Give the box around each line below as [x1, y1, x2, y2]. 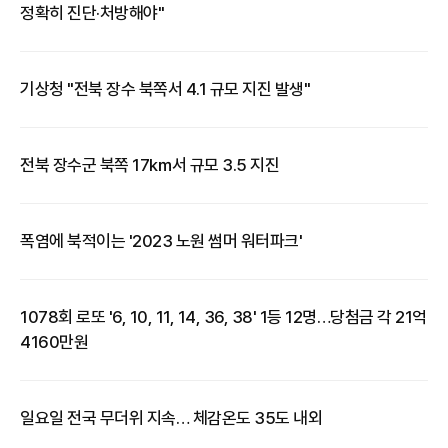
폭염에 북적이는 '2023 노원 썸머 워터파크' [20, 231, 302, 251]
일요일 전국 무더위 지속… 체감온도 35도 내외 [20, 408, 322, 428]
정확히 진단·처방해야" [20, 3, 164, 23]
